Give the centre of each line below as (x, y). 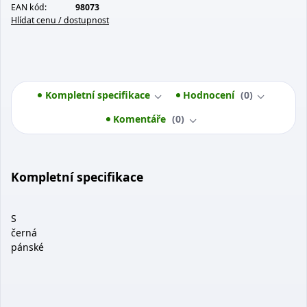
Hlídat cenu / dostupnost (60, 20)
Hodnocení (210, 95)
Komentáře (141, 119)
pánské (27, 247)
